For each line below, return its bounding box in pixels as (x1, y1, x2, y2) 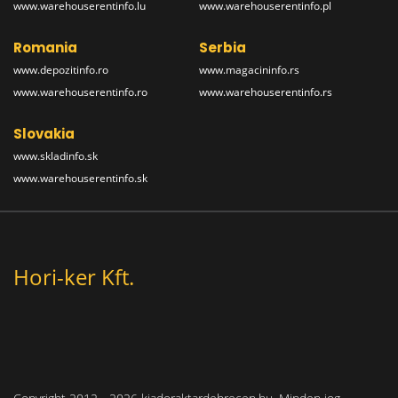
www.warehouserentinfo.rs (199, 84, 332, 100)
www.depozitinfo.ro (13, 62, 108, 78)
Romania (13, 38, 77, 58)
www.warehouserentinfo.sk (13, 171, 147, 187)
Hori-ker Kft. (13, 262, 134, 292)
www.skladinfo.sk (13, 148, 98, 164)
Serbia (199, 38, 246, 58)
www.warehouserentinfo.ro (13, 84, 147, 100)
